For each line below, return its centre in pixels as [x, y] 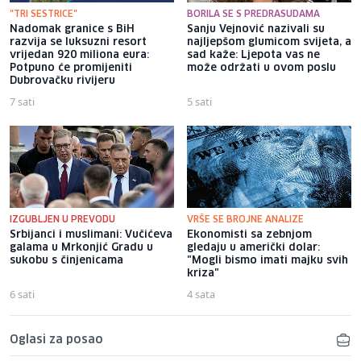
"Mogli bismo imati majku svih [268, 260]
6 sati [22, 294]
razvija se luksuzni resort [78, 42]
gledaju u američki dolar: [253, 247]
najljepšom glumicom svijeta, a [269, 42]
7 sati [22, 101]
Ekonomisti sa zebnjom [249, 234]
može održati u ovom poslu [261, 68]
